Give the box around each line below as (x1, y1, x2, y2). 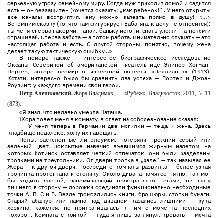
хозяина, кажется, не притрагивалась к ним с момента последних (7, 204, 211, 211)
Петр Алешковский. (19, 90, 74, 97)
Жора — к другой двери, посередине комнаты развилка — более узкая (7, 163, 211, 170)
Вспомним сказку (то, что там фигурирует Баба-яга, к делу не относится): (7, 20, 211, 27)
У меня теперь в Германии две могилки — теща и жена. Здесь (28, 122, 211, 129)
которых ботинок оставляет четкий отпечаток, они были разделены (7, 149, 211, 157)
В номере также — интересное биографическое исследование (19, 54, 211, 61)
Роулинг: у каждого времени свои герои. (7, 81, 120, 89)
